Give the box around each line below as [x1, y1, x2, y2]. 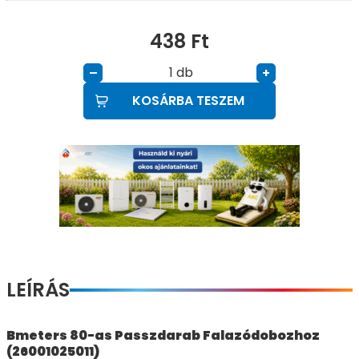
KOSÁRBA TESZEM [132, 91, 244, 110]
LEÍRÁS [6, 276, 70, 303]
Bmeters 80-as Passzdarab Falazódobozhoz [6, 326, 320, 345]
